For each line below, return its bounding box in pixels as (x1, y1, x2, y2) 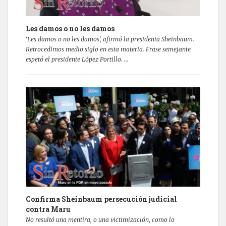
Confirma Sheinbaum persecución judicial (26, 194, 177, 204)
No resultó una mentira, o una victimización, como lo (26, 216, 175, 224)
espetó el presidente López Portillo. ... (26, 55, 129, 63)
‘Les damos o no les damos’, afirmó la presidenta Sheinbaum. (26, 35, 194, 43)
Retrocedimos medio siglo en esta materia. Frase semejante (26, 45, 191, 53)
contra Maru (26, 204, 71, 214)
